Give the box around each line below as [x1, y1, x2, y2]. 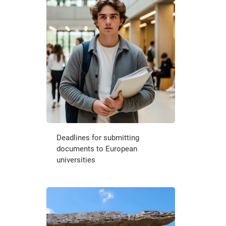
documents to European [56, 144, 137, 154]
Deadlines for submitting [56, 133, 139, 143]
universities [56, 155, 95, 165]
